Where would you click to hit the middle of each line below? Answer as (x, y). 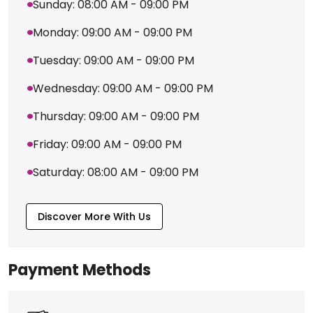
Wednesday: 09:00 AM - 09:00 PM (123, 97)
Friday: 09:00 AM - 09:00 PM (107, 153)
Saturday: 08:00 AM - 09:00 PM (116, 181)
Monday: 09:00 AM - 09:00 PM (112, 41)
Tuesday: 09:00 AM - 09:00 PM (114, 69)
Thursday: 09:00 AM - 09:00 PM (116, 125)
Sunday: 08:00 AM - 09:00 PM (111, 13)
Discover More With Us (145, 225)
